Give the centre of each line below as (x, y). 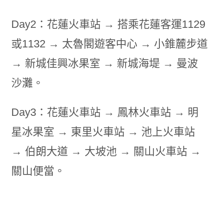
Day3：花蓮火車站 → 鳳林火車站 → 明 (105, 112)
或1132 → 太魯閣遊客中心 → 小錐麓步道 (109, 44)
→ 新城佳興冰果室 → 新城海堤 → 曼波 (104, 63)
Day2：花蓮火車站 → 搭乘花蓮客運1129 (108, 24)
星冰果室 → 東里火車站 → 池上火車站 (103, 132)
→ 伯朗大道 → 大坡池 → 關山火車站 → (106, 151)
